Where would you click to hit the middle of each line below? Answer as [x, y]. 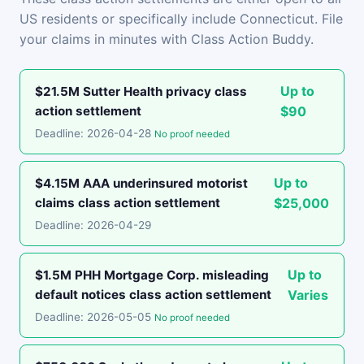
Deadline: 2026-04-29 [93, 225]
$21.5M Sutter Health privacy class [141, 91]
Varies [308, 295]
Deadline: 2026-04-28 [95, 133]
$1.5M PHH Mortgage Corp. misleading [152, 275]
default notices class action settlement [153, 295]
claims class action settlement [128, 203]
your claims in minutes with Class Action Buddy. [167, 39]
